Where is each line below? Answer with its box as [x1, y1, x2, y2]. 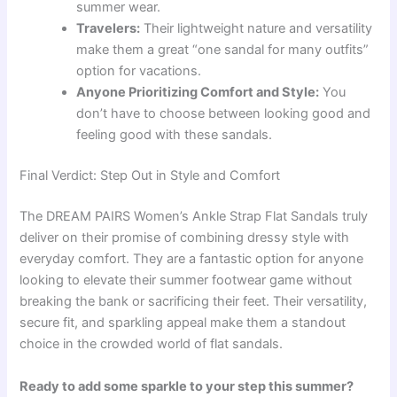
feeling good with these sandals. [76, 127, 273, 144]
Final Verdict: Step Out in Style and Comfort [19, 167, 281, 184]
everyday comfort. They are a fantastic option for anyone [19, 251, 364, 268]
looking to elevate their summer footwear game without [19, 272, 353, 289]
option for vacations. [76, 63, 202, 80]
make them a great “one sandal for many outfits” [76, 42, 370, 58]
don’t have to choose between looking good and [76, 105, 371, 122]
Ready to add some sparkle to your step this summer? [19, 378, 354, 394]
